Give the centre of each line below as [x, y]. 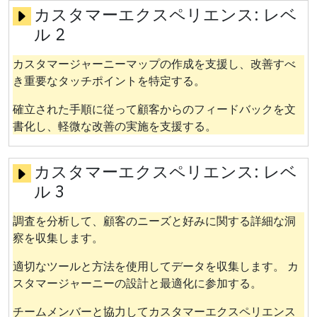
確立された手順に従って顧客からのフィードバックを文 [154, 109]
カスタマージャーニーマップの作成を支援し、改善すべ [154, 63]
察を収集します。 [58, 238]
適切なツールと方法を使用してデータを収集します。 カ [155, 266]
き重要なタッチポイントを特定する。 [109, 80]
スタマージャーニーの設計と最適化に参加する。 [137, 283]
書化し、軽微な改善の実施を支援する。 [114, 126]
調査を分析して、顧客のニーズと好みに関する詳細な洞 [154, 221]
